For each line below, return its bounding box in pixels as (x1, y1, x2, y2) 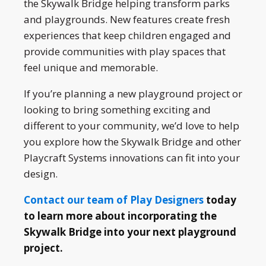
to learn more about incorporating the (24, 208, 217, 223)
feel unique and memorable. (24, 60, 158, 74)
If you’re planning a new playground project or (24, 86, 242, 100)
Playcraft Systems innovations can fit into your (24, 150, 240, 164)
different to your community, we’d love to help (24, 118, 239, 132)
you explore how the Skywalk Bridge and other (24, 134, 241, 148)
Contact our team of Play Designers (24, 192, 204, 207)
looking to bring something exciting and (24, 102, 211, 116)
